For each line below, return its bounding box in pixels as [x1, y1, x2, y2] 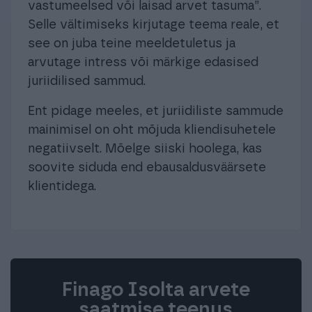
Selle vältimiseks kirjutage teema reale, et [28, 19, 279, 32]
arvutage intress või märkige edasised [28, 56, 258, 70]
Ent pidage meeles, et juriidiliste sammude [28, 105, 283, 118]
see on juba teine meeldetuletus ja [28, 38, 235, 51]
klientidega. [28, 180, 96, 194]
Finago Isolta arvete [61, 281, 250, 301]
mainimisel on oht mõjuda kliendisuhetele [28, 124, 276, 137]
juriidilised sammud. [28, 75, 146, 88]
